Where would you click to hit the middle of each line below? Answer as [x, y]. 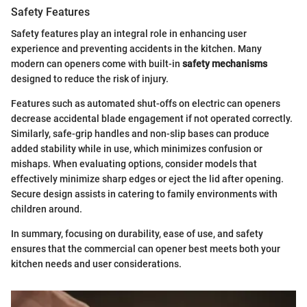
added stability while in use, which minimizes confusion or [137, 148]
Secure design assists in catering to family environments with [144, 194]
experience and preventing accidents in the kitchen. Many [136, 48]
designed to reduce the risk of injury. [90, 78]
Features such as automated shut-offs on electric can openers [146, 103]
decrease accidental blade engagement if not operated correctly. [152, 118]
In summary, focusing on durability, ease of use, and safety [137, 233]
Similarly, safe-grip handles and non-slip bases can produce [140, 133]
